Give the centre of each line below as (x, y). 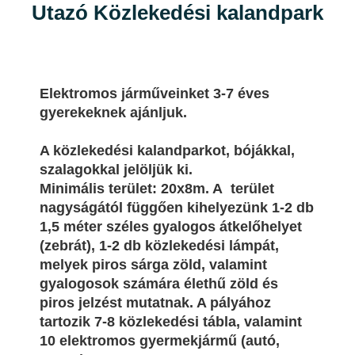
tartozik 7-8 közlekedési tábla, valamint (171, 321)
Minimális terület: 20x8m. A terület (159, 188)
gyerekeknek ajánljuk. (113, 112)
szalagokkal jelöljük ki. (116, 169)
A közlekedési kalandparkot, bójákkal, (167, 150)
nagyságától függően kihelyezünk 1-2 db (177, 207)
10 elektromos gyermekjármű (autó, (160, 340)
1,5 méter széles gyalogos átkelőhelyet (171, 226)
